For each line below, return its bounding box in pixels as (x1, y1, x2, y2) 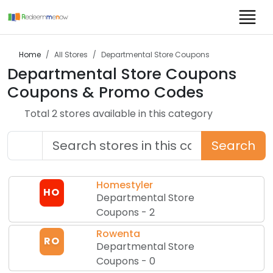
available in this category (90, 107, 213, 121)
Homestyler (96, 177, 154, 192)
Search (211, 137, 255, 154)
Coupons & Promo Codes (7, 82, 204, 103)
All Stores (54, 49, 88, 60)
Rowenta (96, 226, 141, 241)
